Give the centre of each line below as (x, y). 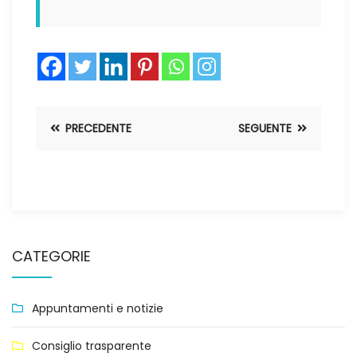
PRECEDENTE (97, 128)
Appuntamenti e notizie (98, 308)
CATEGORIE (51, 256)
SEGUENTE (267, 128)
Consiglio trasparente (92, 346)
